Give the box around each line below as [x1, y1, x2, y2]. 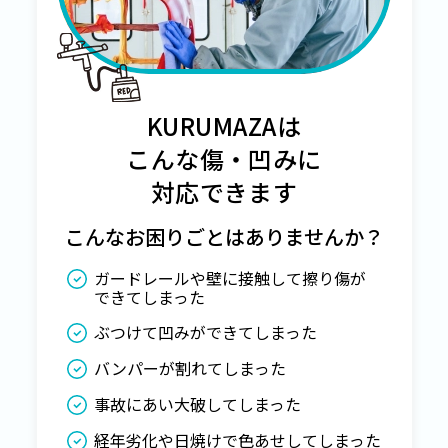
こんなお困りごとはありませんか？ [64, 222, 384, 251]
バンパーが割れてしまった [93, 356, 286, 380]
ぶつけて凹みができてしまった [93, 320, 317, 344]
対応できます [150, 174, 298, 209]
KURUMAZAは [146, 108, 302, 143]
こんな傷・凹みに [126, 141, 322, 176]
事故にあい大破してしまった [93, 392, 301, 416]
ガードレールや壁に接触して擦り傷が [93, 266, 366, 290]
